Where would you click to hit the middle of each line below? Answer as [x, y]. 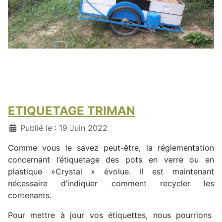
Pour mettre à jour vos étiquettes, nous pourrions [111, 215]
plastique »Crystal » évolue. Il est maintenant [111, 172]
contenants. [30, 195]
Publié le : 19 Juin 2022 [64, 128]
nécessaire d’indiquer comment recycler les [111, 184]
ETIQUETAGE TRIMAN [72, 111]
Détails [21, 128]
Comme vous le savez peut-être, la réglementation [111, 148]
